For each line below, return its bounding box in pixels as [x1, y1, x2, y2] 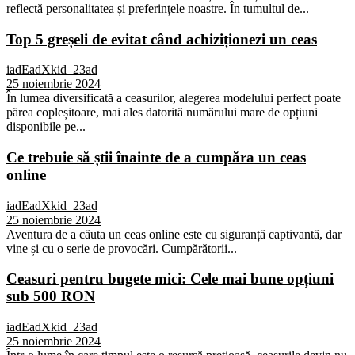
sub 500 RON [6, 288, 95, 305]
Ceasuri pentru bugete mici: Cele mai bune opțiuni [6, 270, 334, 288]
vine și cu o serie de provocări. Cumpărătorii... [6, 241, 237, 255]
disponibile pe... [6, 120, 86, 134]
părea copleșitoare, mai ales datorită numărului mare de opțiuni [6, 105, 318, 120]
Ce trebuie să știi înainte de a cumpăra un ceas [6, 148, 306, 166]
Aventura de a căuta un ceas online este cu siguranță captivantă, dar [6, 227, 342, 241]
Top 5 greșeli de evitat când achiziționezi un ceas [6, 30, 317, 48]
